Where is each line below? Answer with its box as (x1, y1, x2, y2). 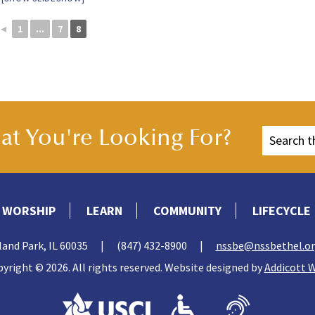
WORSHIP (1, 202, 56, 219)
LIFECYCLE (252, 202, 311, 219)
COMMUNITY (153, 202, 221, 219)
